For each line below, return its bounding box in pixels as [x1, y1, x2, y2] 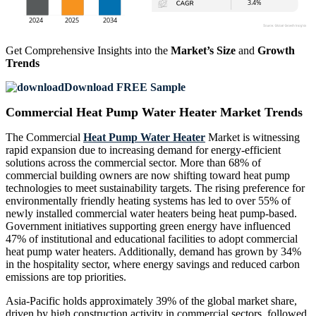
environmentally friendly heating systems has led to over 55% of [6, 195, 291, 207]
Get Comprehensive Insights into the [6, 44, 171, 57]
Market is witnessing [205, 131, 300, 144]
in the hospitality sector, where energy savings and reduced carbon [6, 258, 300, 271]
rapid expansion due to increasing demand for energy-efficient [6, 144, 281, 157]
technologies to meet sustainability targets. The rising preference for [6, 182, 305, 195]
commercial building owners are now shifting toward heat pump [6, 169, 290, 182]
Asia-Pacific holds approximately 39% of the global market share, [6, 295, 297, 308]
